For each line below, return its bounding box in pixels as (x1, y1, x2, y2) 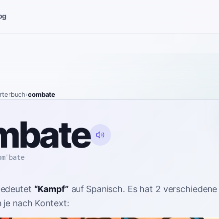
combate (28, 90, 56, 99)
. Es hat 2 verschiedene (123, 183, 218, 194)
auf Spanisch (71, 183, 123, 194)
